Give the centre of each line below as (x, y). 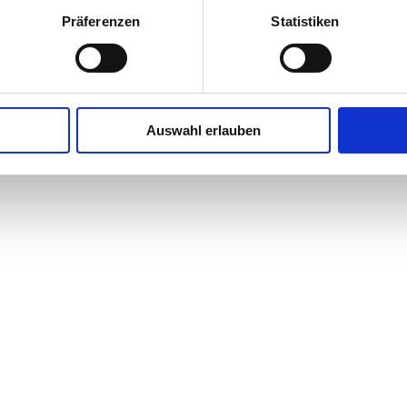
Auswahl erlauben (203, 131)
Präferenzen (101, 22)
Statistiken (305, 22)
